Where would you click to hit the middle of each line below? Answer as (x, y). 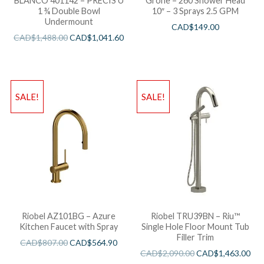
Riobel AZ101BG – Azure (69, 216)
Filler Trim (195, 237)
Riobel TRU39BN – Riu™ (195, 216)
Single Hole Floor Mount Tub (195, 226)
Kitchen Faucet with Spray (69, 226)
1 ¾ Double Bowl (69, 11)
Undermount (69, 22)
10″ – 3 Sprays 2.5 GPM (195, 11)
